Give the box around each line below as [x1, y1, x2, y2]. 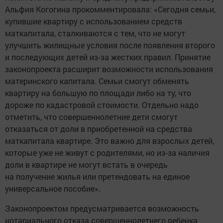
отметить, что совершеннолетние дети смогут [5, 111, 178, 122]
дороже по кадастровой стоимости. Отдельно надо [5, 99, 199, 110]
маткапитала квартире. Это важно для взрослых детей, [5, 135, 214, 146]
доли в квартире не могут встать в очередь [5, 159, 168, 170]
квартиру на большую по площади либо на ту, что [5, 87, 191, 98]
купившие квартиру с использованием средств [5, 15, 182, 26]
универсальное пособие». [5, 183, 101, 194]
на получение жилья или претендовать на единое [5, 171, 190, 182]
